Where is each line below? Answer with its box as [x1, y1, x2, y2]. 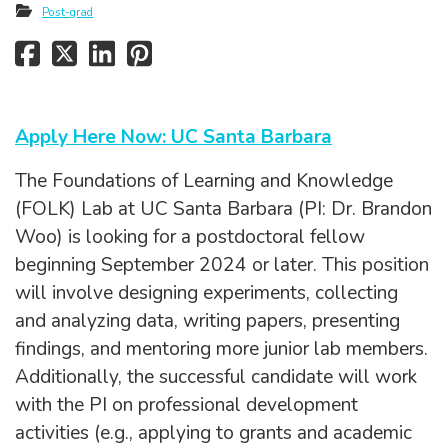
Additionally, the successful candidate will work [15, 364, 417, 391]
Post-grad [42, 3, 93, 20]
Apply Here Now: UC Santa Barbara [15, 124, 332, 151]
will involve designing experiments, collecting [15, 280, 398, 307]
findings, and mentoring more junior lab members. [15, 336, 428, 363]
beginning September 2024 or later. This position [15, 252, 429, 279]
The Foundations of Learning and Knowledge [15, 168, 393, 195]
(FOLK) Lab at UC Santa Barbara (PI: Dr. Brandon [15, 196, 432, 223]
